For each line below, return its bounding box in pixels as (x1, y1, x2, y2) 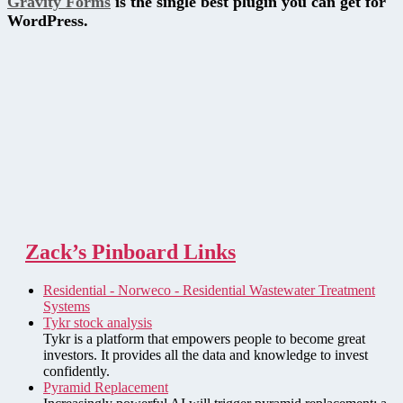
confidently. (43, 363, 110, 379)
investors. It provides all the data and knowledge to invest (43, 346, 368, 363)
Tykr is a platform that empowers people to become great (43, 330, 365, 346)
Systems (43, 298, 90, 314)
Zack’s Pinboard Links (25, 239, 236, 264)
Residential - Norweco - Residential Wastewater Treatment (43, 282, 375, 298)
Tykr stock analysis (43, 314, 152, 330)
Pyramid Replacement (43, 379, 168, 395)
